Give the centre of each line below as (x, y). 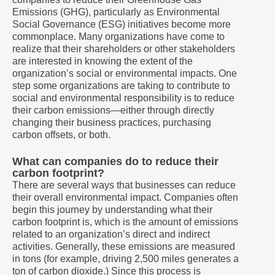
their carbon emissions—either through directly (113, 110)
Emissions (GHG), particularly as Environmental (116, 12)
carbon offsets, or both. (61, 135)
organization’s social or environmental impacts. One (125, 73)
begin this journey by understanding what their (112, 210)
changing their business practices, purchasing (112, 122)
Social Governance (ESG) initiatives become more (122, 24)
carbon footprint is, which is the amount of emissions (125, 222)
